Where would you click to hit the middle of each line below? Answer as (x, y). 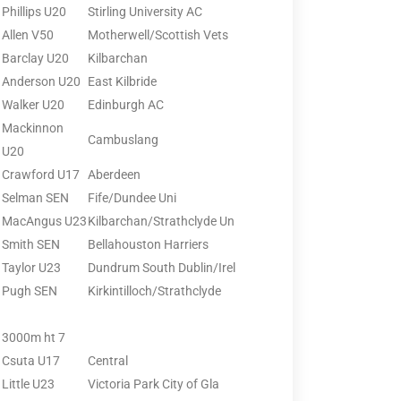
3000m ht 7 (34, 337)
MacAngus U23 (44, 221)
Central (108, 360)
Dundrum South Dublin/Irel (162, 267)
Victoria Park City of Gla (154, 384)
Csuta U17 (31, 360)
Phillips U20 (34, 11)
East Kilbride (122, 81)
